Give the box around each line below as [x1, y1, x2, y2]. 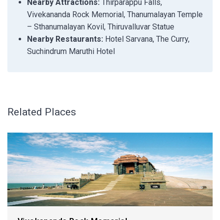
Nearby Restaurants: [27, 34, 103, 44]
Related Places [7, 106, 76, 118]
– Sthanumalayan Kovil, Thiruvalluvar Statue [27, 22, 174, 31]
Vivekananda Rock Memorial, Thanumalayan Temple [27, 10, 203, 19]
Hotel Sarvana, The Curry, [103, 34, 190, 44]
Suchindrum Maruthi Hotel [27, 47, 115, 56]
